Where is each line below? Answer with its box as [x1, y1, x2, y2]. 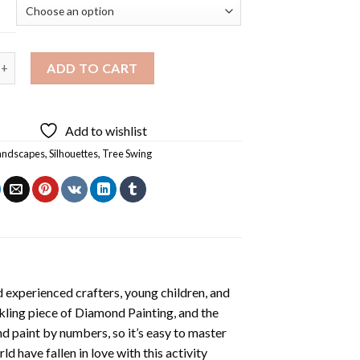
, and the [173, 304, 219, 320]
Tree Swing [102, 146, 153, 160]
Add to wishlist [65, 122, 148, 138]
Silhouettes [49, 146, 99, 160]
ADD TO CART [47, 59, 138, 76]
